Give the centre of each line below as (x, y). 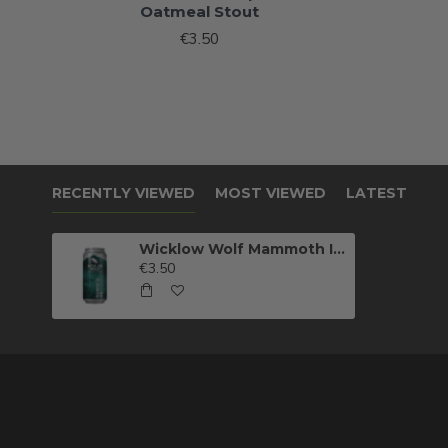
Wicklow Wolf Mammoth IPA (339, 249)
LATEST (376, 193)
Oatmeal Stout (199, 12)
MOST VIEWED (270, 193)
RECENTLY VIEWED (123, 193)
